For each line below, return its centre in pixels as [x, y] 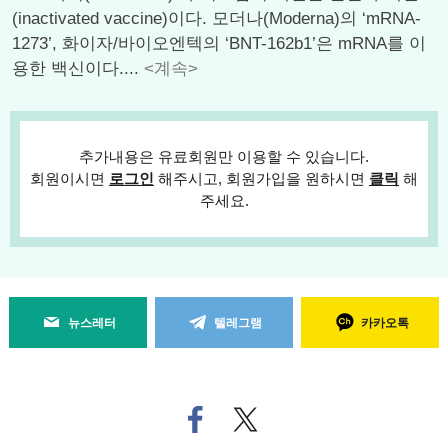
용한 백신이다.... [78, 68]
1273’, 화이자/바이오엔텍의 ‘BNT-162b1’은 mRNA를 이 [219, 43]
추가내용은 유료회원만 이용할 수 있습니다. [224, 156]
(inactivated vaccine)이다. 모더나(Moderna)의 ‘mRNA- [216, 18]
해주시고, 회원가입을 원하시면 [261, 178]
